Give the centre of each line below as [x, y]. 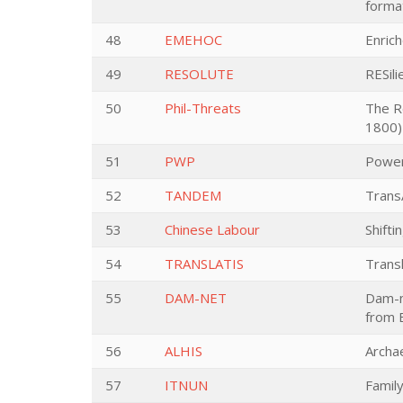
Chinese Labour [212, 229]
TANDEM [193, 195]
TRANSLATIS [204, 264]
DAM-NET [196, 298]
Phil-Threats [203, 108]
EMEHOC [193, 40]
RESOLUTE [199, 74]
